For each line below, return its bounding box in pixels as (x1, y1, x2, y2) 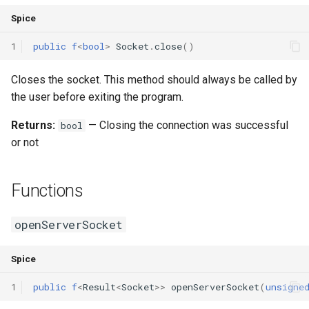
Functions (11, 181, 83, 201)
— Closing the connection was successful (86, 119, 288, 132)
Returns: (11, 119, 55, 132)
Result (83, 280, 116, 293)
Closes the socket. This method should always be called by (11, 73, 297, 86)
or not (11, 136, 39, 149)
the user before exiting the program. (11, 90, 183, 103)
